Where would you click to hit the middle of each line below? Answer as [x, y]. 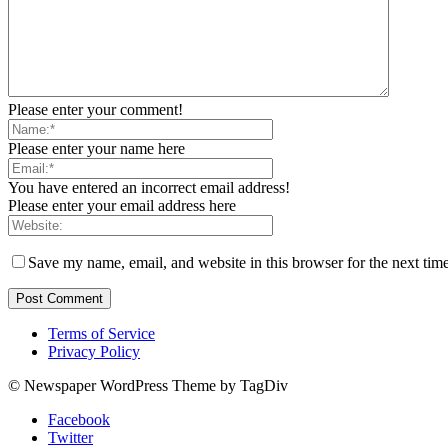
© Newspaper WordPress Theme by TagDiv [148, 385]
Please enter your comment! [95, 109]
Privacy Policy [94, 351]
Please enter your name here [96, 148]
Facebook [79, 419]
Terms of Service [101, 333]
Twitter [70, 437]
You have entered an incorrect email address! [149, 187]
